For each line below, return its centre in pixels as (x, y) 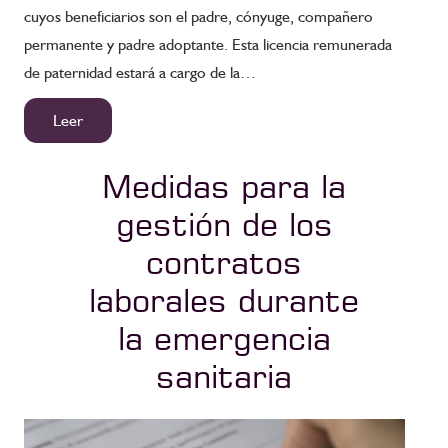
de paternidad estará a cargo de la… (140, 72)
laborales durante (224, 299)
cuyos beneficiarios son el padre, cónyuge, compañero (198, 16)
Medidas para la (224, 185)
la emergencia (224, 337)
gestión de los (224, 223)
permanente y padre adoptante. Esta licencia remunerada (208, 44)
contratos (224, 261)
